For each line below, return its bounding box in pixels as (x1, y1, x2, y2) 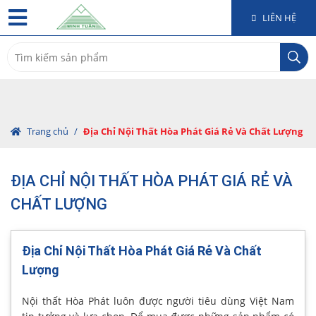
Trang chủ (27, 125, 68, 138)
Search (7, 42, 39, 56)
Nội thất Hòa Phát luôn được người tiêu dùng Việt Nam (22, 294, 294, 308)
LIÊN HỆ (260, 11, 296, 24)
